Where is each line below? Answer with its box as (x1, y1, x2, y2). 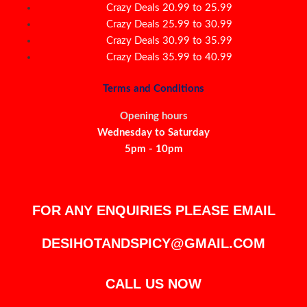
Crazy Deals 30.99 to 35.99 (106, 35, 232, 46)
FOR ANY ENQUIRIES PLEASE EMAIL (32, 203, 275, 218)
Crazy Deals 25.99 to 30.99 (106, 19, 232, 29)
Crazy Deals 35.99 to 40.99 (106, 51, 232, 62)
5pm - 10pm (124, 144, 183, 154)
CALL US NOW (106, 276, 201, 291)
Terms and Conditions (103, 84, 204, 94)
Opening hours (119, 111, 188, 121)
